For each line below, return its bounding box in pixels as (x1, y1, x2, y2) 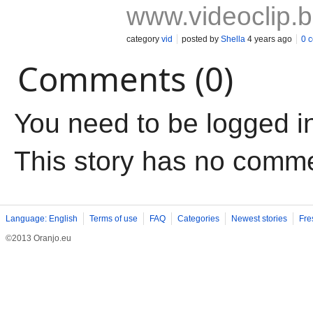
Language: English (6, 214, 78, 224)
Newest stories (231, 214, 287, 224)
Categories (177, 214, 219, 224)
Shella (221, 34, 245, 44)
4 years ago (245, 34, 292, 44)
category (126, 34, 161, 44)
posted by (182, 34, 221, 44)
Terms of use (89, 214, 138, 224)
